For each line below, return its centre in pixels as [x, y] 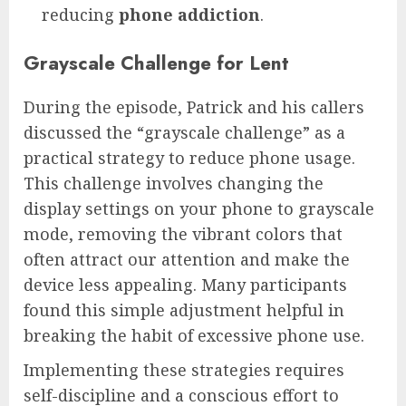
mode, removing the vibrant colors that [183, 234]
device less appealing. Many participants [185, 285]
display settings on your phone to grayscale [199, 209]
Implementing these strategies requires [184, 370]
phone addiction [189, 15]
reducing [80, 15]
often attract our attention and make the [187, 260]
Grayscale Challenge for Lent [156, 63]
